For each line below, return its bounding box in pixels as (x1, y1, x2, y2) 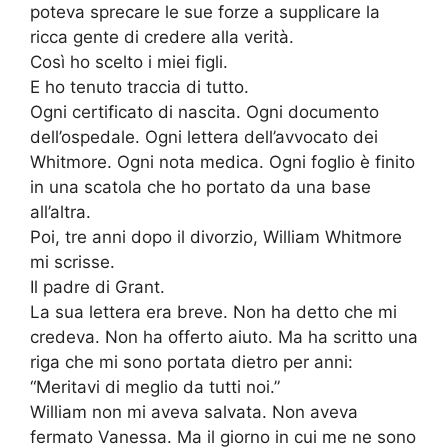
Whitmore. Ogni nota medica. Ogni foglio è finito (30, 152, 415, 173)
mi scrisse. (30, 252, 115, 273)
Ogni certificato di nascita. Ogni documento (30, 102, 379, 123)
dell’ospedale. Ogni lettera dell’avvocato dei (30, 127, 378, 148)
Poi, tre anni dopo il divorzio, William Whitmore (30, 227, 402, 248)
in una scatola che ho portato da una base (30, 177, 371, 198)
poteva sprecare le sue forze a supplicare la (30, 2, 380, 23)
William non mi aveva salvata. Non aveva (30, 402, 358, 423)
